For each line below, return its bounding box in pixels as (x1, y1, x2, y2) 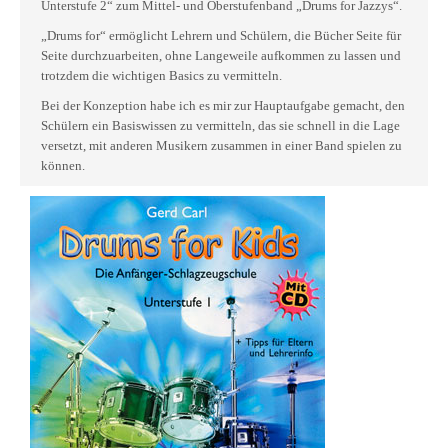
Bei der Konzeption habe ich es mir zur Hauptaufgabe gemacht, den (41, 98, 405, 113)
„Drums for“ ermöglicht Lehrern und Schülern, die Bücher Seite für (41, 28, 401, 43)
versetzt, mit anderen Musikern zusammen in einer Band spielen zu (41, 138, 402, 153)
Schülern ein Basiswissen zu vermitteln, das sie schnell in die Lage (41, 118, 400, 133)
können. (41, 158, 85, 173)
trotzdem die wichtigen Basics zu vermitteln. (41, 68, 282, 83)
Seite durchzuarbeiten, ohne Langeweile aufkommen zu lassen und (41, 48, 401, 63)
